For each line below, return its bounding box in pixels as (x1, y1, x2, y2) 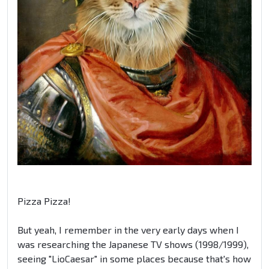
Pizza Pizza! (17, 195, 71, 207)
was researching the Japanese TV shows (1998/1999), (17, 238, 249, 250)
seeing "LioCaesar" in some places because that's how (17, 252, 251, 264)
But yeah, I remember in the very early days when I (17, 223, 239, 235)
